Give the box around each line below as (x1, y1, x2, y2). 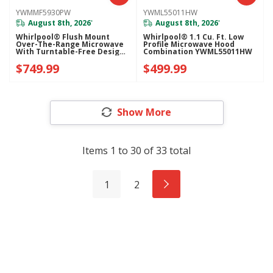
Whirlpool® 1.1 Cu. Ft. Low (143, 32, 244, 43)
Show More (117, 105, 171, 119)
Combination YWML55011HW (143, 46, 253, 57)
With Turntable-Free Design (16, 46, 125, 57)
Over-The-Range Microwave (16, 39, 124, 50)
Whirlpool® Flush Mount (16, 32, 110, 43)
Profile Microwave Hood (143, 39, 235, 50)
